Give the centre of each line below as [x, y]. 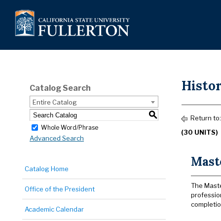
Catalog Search [60, 88]
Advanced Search [57, 138]
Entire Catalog [55, 102]
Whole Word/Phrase [70, 127]
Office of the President [60, 189]
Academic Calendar [54, 209]
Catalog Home [47, 169]
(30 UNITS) [200, 132]
